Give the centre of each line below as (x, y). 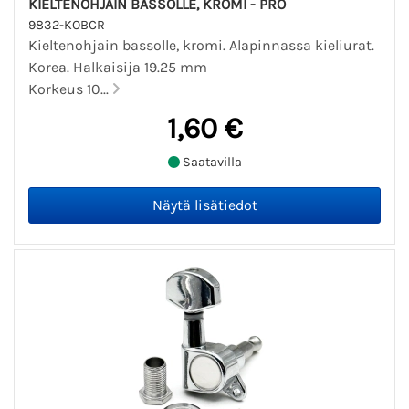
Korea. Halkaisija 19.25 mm (118, 67)
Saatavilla (210, 163)
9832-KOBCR (67, 25)
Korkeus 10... (70, 89)
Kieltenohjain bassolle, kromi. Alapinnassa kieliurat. (201, 45)
